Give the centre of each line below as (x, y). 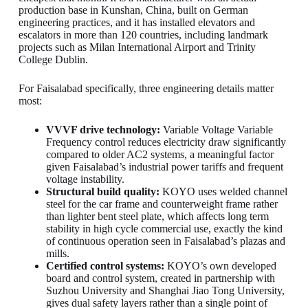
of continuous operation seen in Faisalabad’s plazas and (165, 241)
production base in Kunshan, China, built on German (133, 10)
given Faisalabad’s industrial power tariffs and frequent (164, 166)
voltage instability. (85, 179)
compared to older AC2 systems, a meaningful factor (159, 154)
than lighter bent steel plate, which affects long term (157, 216)
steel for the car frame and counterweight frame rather (162, 203)
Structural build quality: (102, 191)
